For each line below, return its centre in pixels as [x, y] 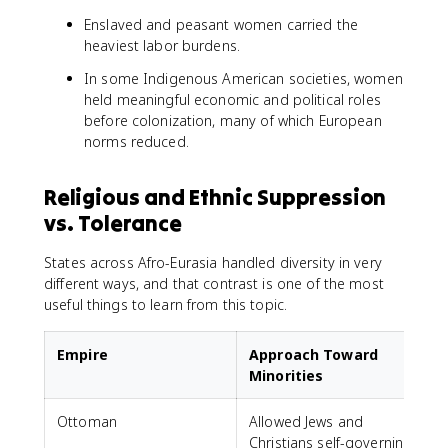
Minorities [286, 375]
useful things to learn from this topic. [166, 304]
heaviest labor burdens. [162, 45]
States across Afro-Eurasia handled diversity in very [213, 262]
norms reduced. [136, 141]
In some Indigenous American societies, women [243, 78]
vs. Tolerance [113, 223]
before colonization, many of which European [233, 120]
